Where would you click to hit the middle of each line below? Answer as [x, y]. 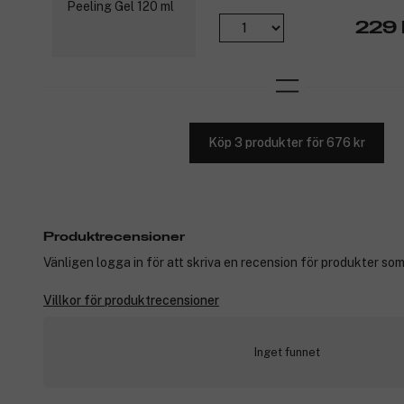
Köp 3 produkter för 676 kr [287, 143]
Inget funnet [287, 352]
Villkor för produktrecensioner [131, 300]
